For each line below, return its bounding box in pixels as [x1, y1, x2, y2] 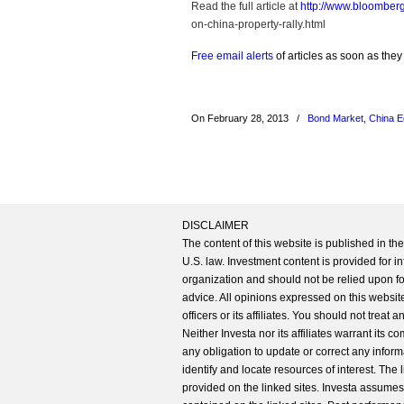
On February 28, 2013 [191, 113, 291, 124]
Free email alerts [191, 50, 273, 62]
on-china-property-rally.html [191, 18, 326, 31]
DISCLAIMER [182, 219, 249, 232]
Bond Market [308, 113, 363, 124]
